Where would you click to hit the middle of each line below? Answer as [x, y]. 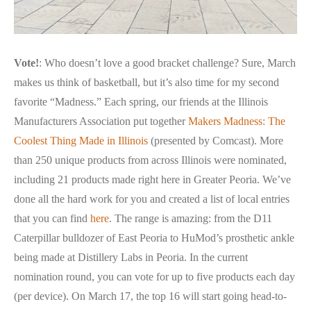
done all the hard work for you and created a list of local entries [152, 199]
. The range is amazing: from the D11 [191, 218]
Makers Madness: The [237, 121]
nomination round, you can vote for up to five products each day [154, 276]
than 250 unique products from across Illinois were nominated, [150, 160]
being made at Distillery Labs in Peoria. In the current [131, 257]
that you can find [52, 218]
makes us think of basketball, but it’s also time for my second [146, 82]
